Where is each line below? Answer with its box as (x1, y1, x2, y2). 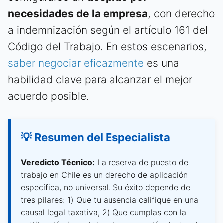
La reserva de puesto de (95, 157, 188, 167)
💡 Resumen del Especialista (21, 130, 170, 144)
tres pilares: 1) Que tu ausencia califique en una (21, 194, 198, 205)
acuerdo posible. (8, 89, 89, 102)
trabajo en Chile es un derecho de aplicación (21, 169, 188, 180)
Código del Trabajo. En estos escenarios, (8, 40, 207, 53)
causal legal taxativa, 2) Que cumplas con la (21, 207, 186, 217)
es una (144, 56, 179, 69)
